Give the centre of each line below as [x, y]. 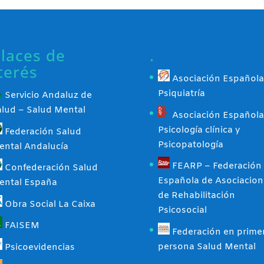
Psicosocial [182, 210]
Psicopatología [190, 145]
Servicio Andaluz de [47, 95]
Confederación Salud [50, 168]
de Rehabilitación [196, 196]
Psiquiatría [181, 94]
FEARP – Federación [215, 166]
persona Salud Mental [207, 247]
